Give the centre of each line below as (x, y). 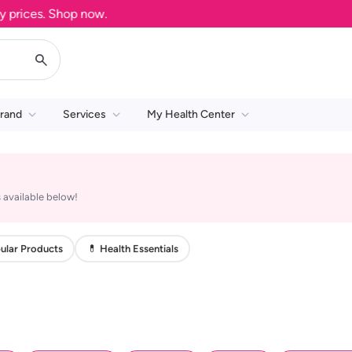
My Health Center (191, 114)
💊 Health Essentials (132, 248)
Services (84, 114)
